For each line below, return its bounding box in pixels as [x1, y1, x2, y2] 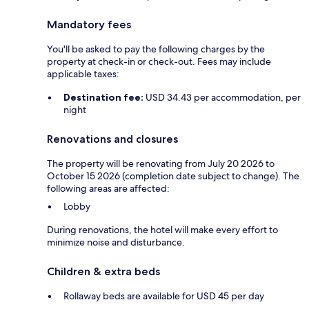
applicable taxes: [47, 68, 119, 81]
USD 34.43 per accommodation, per [143, 91, 301, 104]
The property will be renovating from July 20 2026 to [47, 157, 275, 170]
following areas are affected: [47, 182, 170, 195]
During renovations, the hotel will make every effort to [47, 223, 278, 237]
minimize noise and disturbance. [47, 236, 185, 249]
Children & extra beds [47, 265, 160, 279]
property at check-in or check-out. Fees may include [47, 55, 271, 68]
